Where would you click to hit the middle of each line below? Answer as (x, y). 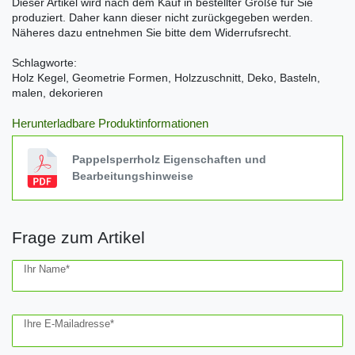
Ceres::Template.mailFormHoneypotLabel (113, 267)
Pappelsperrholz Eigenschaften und (170, 160)
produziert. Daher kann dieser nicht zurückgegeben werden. (162, 18)
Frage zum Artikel (78, 238)
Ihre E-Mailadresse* (69, 324)
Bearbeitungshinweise (133, 176)
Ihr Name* (47, 269)
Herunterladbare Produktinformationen (110, 124)
